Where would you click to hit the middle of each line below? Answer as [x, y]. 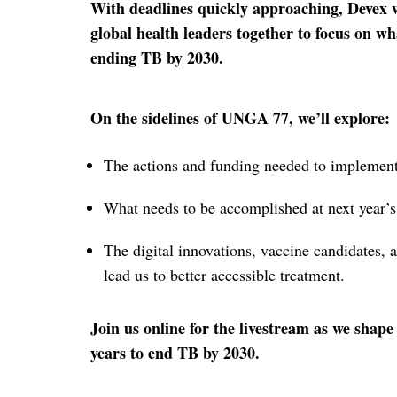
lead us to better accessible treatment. [224, 275]
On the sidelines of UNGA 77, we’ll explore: [240, 118]
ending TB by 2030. [157, 58]
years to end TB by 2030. [175, 353]
